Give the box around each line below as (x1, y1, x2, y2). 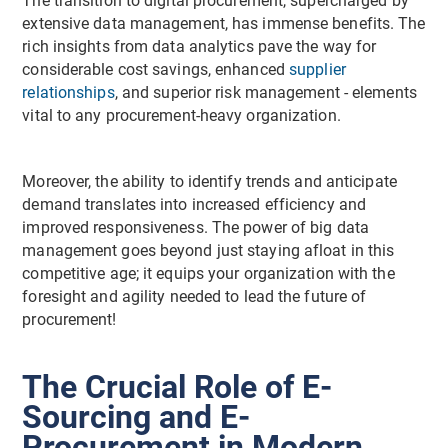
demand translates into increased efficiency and (22, 195, 367, 214)
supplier (289, 60, 346, 79)
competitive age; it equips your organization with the (22, 264, 395, 283)
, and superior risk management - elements (114, 83, 417, 102)
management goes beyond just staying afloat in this (22, 241, 395, 260)
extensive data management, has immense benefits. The (22, 14, 426, 33)
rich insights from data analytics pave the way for (22, 37, 377, 56)
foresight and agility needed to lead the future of (22, 287, 367, 306)
